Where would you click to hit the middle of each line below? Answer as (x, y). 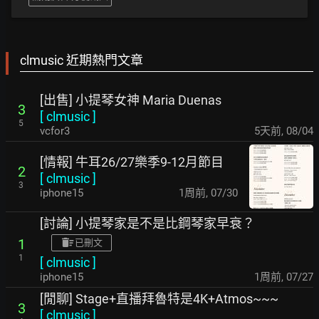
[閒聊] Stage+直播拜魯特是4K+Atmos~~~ (159, 299)
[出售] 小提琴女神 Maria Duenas (131, 100)
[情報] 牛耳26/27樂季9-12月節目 (132, 162)
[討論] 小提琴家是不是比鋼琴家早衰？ (147, 223)
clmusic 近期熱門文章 (82, 60)
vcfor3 (55, 131)
